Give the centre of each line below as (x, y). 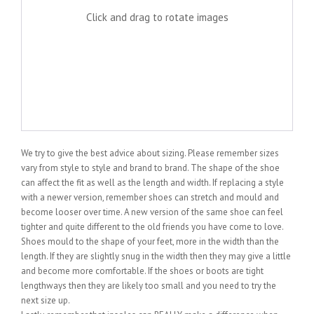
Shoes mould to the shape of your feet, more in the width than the (150, 241)
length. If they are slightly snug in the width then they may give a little (156, 256)
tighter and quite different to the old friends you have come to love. (152, 226)
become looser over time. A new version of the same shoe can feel (152, 212)
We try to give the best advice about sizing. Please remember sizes (150, 153)
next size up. (46, 300)
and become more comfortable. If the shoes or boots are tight (142, 271)
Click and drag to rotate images (157, 17)
